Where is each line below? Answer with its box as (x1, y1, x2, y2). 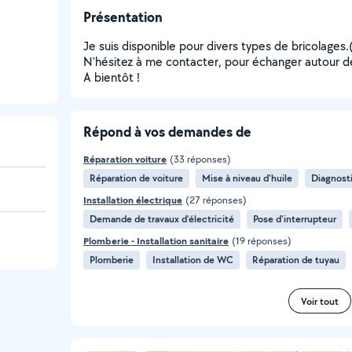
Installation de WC (152, 253, 233, 266)
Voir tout (301, 294, 339, 308)
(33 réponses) (170, 152, 231, 166)
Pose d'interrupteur (253, 212, 336, 225)
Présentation (83, 7, 163, 27)
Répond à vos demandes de (83, 122, 251, 141)
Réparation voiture (83, 152, 167, 166)
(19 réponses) (232, 234, 291, 247)
